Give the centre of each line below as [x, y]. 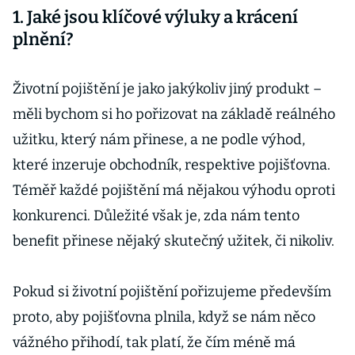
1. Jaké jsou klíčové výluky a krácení [155, 17]
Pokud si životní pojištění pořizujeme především [172, 292]
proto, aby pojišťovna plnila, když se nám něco [164, 317]
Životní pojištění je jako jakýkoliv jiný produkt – [167, 89]
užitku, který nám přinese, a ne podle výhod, [159, 139]
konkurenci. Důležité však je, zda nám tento [156, 216]
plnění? [43, 39]
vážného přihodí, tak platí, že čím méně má [154, 342]
